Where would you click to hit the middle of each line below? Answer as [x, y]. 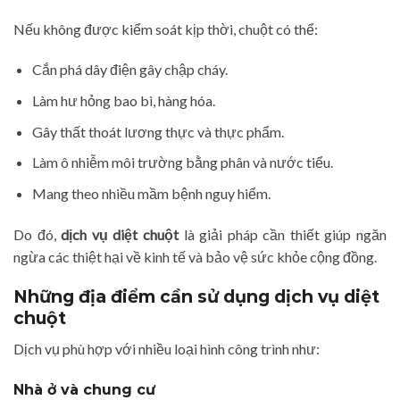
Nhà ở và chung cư [84, 389]
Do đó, [37, 234]
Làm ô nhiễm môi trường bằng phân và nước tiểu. [182, 162]
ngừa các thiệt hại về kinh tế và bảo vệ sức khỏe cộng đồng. [195, 256]
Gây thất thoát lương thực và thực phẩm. [158, 131]
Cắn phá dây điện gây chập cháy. [129, 70]
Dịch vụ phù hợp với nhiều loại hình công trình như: [167, 348]
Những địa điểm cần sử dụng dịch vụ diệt [196, 297]
